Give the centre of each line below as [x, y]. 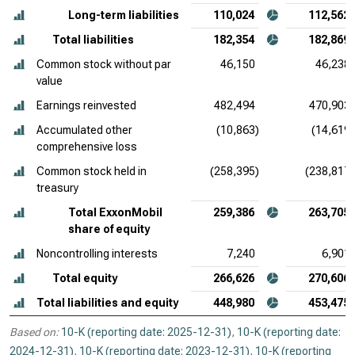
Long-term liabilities [124, 15]
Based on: [34, 332]
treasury [57, 188]
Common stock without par [104, 64]
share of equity [109, 229]
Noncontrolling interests [97, 254]
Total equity [85, 278]
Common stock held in [92, 171]
